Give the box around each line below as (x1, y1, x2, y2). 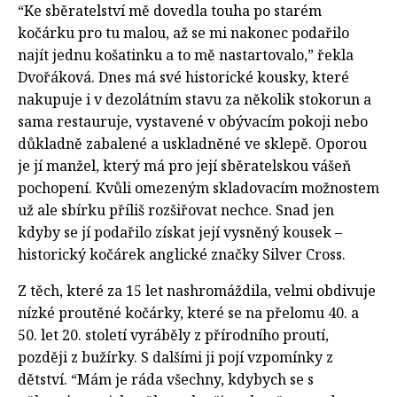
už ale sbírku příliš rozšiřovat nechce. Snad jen (18, 199, 334, 220)
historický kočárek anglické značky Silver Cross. (18, 244, 346, 264)
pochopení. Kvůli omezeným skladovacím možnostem (18, 177, 379, 198)
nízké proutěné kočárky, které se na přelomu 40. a (18, 302, 359, 323)
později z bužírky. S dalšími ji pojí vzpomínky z (18, 346, 333, 367)
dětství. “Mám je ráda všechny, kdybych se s (18, 369, 314, 389)
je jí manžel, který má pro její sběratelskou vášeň (18, 155, 351, 175)
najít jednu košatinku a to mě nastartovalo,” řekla (18, 44, 354, 65)
